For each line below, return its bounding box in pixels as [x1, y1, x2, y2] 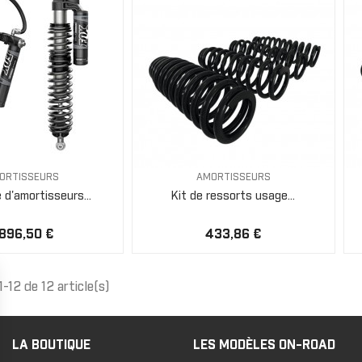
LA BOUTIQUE [11, 338, 90, 351]
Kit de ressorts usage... [171, 190, 295, 202]
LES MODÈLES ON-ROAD [192, 338, 335, 351]
